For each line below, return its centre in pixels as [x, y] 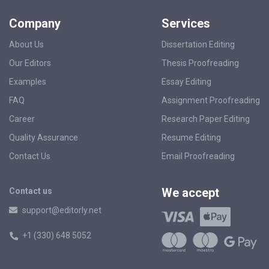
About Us [26, 44]
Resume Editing [191, 137]
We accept [190, 192]
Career [22, 119]
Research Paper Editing [206, 119]
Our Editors [30, 63]
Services [186, 23]
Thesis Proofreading [200, 63]
